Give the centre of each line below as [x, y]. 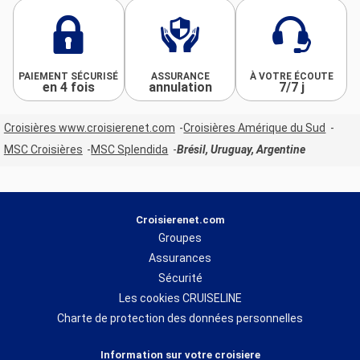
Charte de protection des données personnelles [180, 318]
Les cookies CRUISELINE [180, 298]
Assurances [180, 258]
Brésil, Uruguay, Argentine [241, 149]
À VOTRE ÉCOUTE [291, 77]
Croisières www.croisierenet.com [89, 127]
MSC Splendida [130, 149]
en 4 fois [68, 88]
